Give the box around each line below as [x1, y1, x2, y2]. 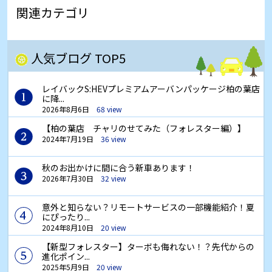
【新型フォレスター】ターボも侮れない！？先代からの [42, 240, 254, 253]
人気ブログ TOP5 [31, 49, 126, 67]
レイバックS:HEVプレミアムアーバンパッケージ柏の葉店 [42, 83, 260, 95]
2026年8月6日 [42, 104, 89, 115]
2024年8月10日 [42, 222, 93, 233]
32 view [101, 173, 126, 184]
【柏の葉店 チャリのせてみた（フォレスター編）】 [42, 122, 246, 135]
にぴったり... [42, 211, 90, 223]
